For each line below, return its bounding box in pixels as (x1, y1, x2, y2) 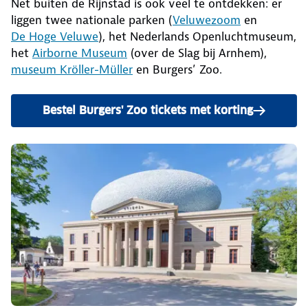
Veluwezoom (173, 12, 241, 28)
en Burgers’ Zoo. (133, 62, 222, 78)
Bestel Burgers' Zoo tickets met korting (43, 103, 253, 118)
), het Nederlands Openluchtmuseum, (98, 29, 296, 45)
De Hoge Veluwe (11, 29, 98, 45)
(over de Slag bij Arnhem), (127, 45, 267, 61)
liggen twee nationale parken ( (11, 12, 173, 28)
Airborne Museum (32, 45, 127, 61)
